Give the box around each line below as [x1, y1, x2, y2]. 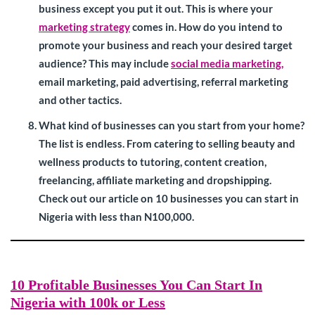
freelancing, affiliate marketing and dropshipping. [39, 174, 274, 187]
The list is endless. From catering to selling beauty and [39, 137, 295, 150]
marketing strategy [39, 20, 130, 34]
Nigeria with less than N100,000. [39, 210, 194, 224]
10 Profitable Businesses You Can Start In [11, 277, 262, 293]
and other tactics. [39, 94, 122, 107]
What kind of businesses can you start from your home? [39, 119, 304, 132]
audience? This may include [39, 57, 171, 70]
